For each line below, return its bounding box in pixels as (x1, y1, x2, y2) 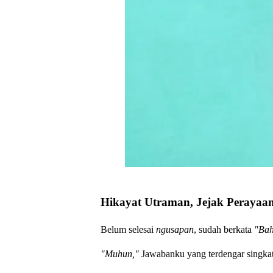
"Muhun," (100, 248, 139, 259)
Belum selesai (100, 224, 156, 235)
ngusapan (155, 224, 194, 235)
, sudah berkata (193, 224, 254, 235)
